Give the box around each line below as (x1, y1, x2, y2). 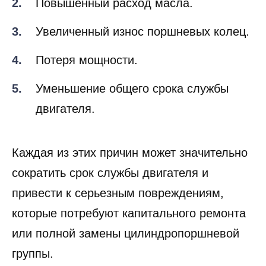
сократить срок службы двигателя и (12, 186, 208, 199)
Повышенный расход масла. (36, 16, 193, 30)
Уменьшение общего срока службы (36, 102, 229, 115)
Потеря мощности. (36, 73, 138, 87)
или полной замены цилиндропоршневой (12, 246, 239, 260)
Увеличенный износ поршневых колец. (36, 45, 249, 58)
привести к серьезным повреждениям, (12, 206, 224, 220)
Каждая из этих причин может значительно (12, 166, 248, 179)
